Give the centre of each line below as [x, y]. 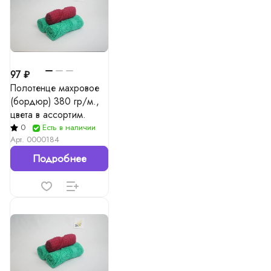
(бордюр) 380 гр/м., [55, 101]
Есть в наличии [69, 127]
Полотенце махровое [55, 88]
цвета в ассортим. [48, 115]
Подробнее [59, 158]
